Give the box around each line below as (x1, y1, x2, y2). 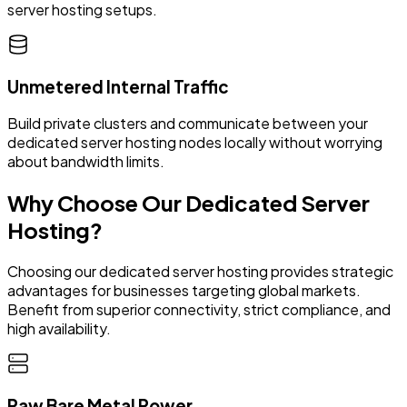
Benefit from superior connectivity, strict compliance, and (7, 300, 391, 320)
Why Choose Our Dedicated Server (7, 189, 370, 217)
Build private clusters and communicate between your (7, 114, 368, 134)
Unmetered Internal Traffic (7, 75, 229, 97)
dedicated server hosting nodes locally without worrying (7, 133, 382, 153)
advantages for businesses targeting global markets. (7, 281, 361, 301)
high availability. (7, 319, 111, 339)
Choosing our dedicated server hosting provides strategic (7, 262, 393, 282)
